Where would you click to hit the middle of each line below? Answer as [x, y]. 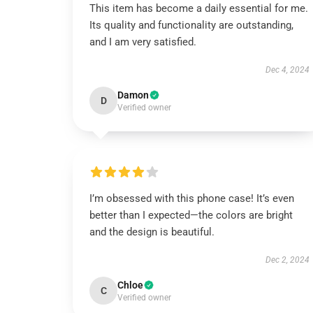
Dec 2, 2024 [287, 260]
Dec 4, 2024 [287, 70]
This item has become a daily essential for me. [199, 8]
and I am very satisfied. [143, 42]
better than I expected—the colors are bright [191, 215]
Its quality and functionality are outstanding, [191, 25]
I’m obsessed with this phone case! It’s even [192, 198]
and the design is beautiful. [152, 232]
